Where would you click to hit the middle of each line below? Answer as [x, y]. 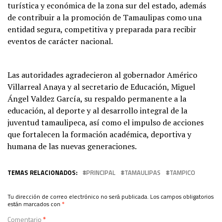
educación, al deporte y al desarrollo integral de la [97, 110]
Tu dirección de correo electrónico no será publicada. [78, 196]
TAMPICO [182, 172]
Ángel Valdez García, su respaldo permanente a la [97, 98]
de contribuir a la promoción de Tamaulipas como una [105, 17]
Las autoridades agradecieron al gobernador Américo [102, 75]
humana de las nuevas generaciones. [72, 146]
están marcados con [35, 204]
